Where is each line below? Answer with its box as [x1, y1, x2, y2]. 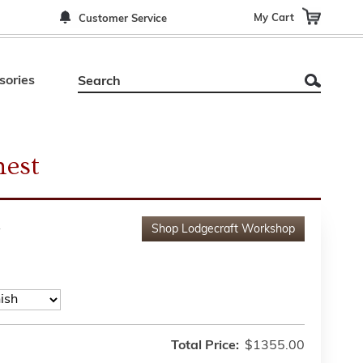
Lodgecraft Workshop [181, 224, 295, 236]
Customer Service [79, 14, 167, 24]
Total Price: [171, 340, 239, 352]
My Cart [254, 12, 294, 23]
